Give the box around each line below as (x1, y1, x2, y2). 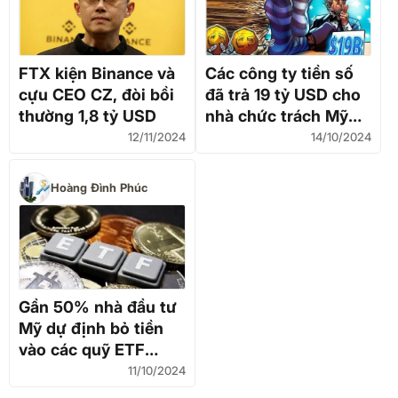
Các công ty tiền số (204, 63, 354, 83)
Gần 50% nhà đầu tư (19, 297, 177, 316)
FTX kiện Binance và (19, 63, 175, 83)
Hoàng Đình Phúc (51, 180, 147, 195)
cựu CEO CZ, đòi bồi (19, 84, 174, 104)
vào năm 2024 (204, 127, 315, 147)
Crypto (19, 361, 71, 380)
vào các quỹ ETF (19, 339, 145, 359)
